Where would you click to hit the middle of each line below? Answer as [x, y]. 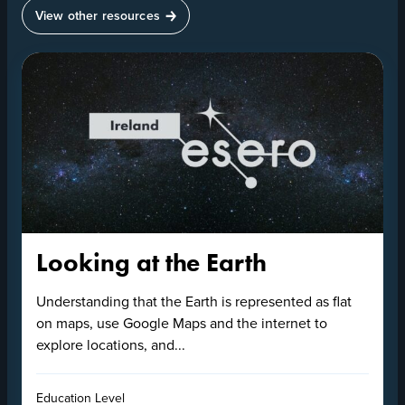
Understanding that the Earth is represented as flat [194, 301]
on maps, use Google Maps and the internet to [182, 323]
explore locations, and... [111, 344]
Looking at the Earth [151, 262]
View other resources [98, 15]
